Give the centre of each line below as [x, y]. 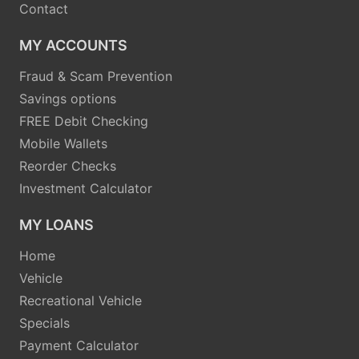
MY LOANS [56, 224]
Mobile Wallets [63, 143]
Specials [44, 323]
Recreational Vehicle [81, 300]
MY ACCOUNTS [73, 45]
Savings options [68, 98]
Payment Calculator [79, 345]
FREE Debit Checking [84, 121]
